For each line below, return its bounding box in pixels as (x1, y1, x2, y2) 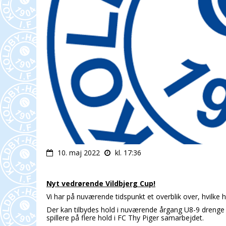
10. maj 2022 (58, 148, 100, 158)
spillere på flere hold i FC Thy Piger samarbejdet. (46, 213, 204, 223)
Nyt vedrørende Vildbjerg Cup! (46, 179, 155, 189)
